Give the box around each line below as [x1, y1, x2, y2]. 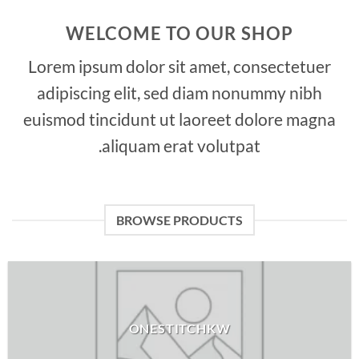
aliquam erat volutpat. [102, 135, 260, 156]
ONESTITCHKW [128, 320, 231, 336]
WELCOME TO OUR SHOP [65, 22, 294, 44]
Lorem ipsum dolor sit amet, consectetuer [28, 56, 331, 77]
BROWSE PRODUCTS [116, 212, 243, 228]
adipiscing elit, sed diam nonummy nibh [37, 83, 322, 103]
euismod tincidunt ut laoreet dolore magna [23, 109, 336, 130]
